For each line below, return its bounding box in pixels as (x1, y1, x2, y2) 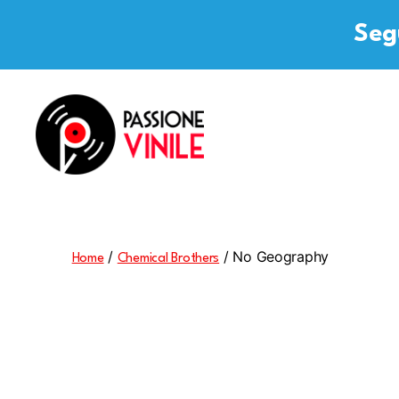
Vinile (35, 194, 73, 210)
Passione (35, 175, 94, 191)
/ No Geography (219, 247, 330, 265)
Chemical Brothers (117, 251, 220, 265)
